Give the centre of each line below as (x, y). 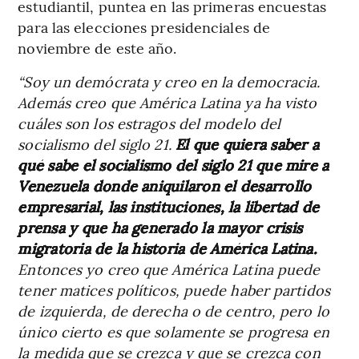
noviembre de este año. (97, 47)
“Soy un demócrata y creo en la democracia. (169, 81)
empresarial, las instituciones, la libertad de (169, 206)
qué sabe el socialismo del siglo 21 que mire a (173, 164)
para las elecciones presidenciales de (144, 26)
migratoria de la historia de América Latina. (167, 248)
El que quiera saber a (247, 143)
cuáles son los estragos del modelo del (149, 123)
